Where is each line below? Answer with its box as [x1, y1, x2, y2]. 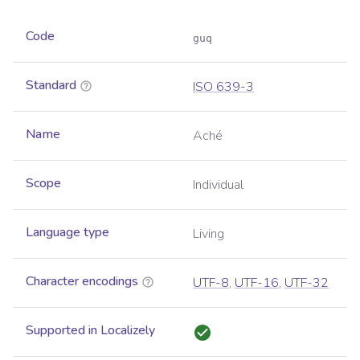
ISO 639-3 [193, 78, 254, 96]
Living [193, 225, 224, 243]
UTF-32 [284, 274, 329, 292]
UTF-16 [235, 274, 279, 292]
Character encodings [26, 272, 138, 291]
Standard [26, 76, 76, 95]
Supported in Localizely [26, 321, 155, 340]
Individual [193, 176, 243, 194]
